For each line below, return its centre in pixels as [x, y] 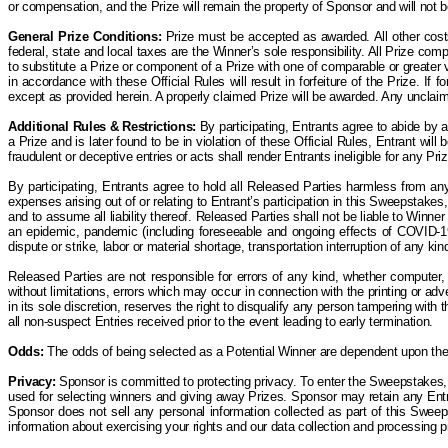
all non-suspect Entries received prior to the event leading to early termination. [220, 321]
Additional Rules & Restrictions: [104, 126]
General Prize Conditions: [85, 36]
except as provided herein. [81, 96]
